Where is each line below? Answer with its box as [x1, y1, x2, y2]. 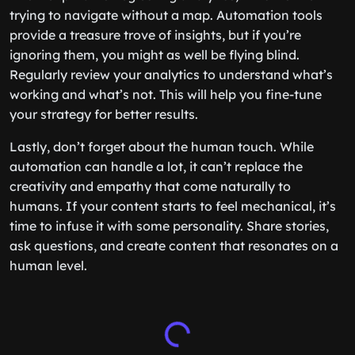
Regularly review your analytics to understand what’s [10, 67, 333, 82]
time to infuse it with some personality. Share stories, [10, 218, 329, 234]
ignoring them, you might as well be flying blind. [10, 47, 300, 63]
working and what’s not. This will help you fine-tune [10, 86, 322, 102]
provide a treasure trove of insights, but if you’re [10, 27, 301, 43]
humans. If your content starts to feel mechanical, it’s [10, 198, 336, 214]
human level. [10, 258, 87, 273]
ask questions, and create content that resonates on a [10, 238, 338, 254]
